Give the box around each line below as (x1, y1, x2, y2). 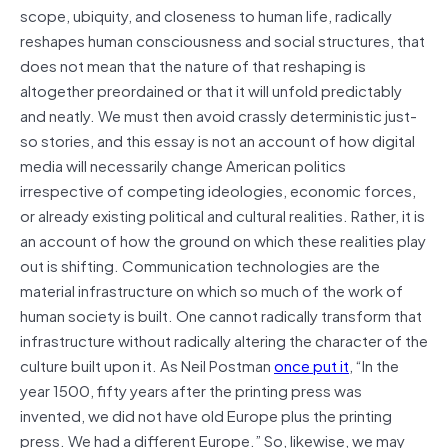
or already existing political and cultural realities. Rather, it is (20, 202, 425, 227)
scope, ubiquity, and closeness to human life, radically (20, 2, 392, 27)
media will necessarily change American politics (20, 152, 346, 177)
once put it (274, 352, 349, 377)
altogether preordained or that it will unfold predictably (20, 77, 402, 102)
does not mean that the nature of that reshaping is (20, 52, 366, 77)
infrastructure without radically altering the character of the (20, 327, 428, 352)
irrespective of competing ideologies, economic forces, (20, 177, 416, 202)
